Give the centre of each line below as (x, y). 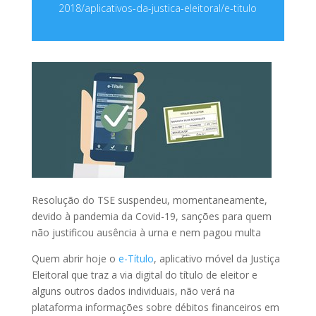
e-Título (134, 259)
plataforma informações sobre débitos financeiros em (155, 308)
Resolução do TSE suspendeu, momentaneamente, (149, 200)
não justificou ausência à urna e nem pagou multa (146, 233)
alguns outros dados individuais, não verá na (133, 291)
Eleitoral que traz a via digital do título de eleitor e (144, 275)
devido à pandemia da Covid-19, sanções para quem (151, 217)
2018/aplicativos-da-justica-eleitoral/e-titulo (158, 8)
